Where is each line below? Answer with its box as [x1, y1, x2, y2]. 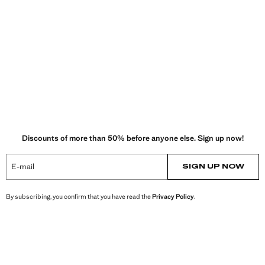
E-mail [11, 161, 34, 172]
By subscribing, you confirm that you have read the [6, 192, 152, 201]
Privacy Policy [152, 192, 194, 201]
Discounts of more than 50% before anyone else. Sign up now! [21, 132, 244, 143]
